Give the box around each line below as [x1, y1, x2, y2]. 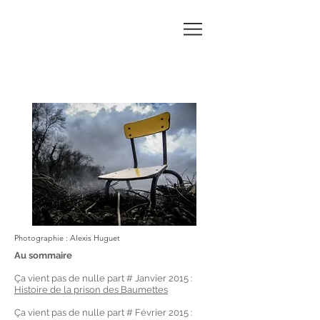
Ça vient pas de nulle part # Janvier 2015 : [14, 273, 192, 284]
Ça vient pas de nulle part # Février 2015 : [14, 307, 192, 318]
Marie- [26, 20, 65, 39]
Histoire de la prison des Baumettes [14, 284, 168, 295]
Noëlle [26, 39, 66, 59]
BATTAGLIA [26, 59, 93, 78]
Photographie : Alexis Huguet [14, 233, 120, 243]
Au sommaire [14, 250, 72, 261]
